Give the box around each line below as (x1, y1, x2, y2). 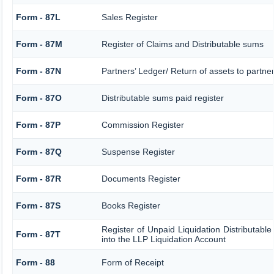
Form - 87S (15, 201, 61, 211)
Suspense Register (101, 147, 175, 157)
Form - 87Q (15, 147, 62, 157)
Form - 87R (15, 174, 61, 184)
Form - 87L (15, 12, 61, 23)
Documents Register (101, 174, 180, 184)
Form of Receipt (101, 257, 164, 268)
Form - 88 (15, 257, 55, 268)
